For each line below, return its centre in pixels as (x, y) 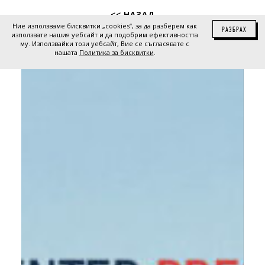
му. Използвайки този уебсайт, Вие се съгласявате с (105, 43)
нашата (67, 52)
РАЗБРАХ (234, 30)
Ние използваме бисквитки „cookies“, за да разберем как (105, 26)
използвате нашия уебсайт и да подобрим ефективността (105, 35)
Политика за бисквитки (116, 52)
